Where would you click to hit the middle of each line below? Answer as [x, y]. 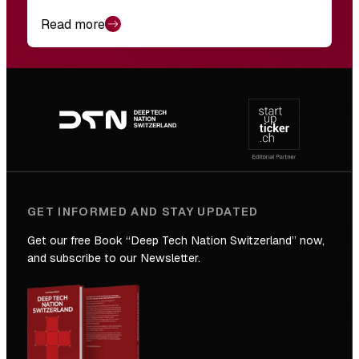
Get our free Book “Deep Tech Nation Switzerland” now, [176, 241]
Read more [73, 24]
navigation [50, 108]
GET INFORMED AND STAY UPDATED [143, 212]
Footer [34, 81]
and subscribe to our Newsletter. [114, 258]
